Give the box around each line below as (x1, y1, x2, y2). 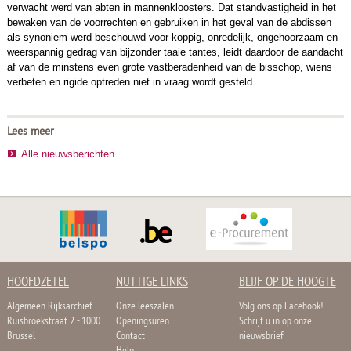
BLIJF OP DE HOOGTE (238, 273, 336, 291)
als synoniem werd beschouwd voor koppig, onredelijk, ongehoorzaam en (6, 31, 338, 43)
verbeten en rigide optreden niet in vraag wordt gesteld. (6, 75, 255, 88)
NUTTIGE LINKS (115, 273, 188, 291)
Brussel (6, 328, 35, 344)
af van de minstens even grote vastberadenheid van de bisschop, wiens (6, 60, 332, 73)
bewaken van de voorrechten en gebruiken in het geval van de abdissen (6, 16, 331, 28)
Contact (115, 328, 145, 344)
